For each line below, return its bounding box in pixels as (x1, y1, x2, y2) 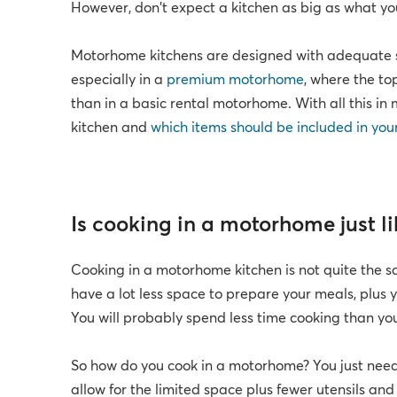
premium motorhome (167, 73, 305, 88)
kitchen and (71, 121, 152, 136)
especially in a (71, 73, 167, 88)
